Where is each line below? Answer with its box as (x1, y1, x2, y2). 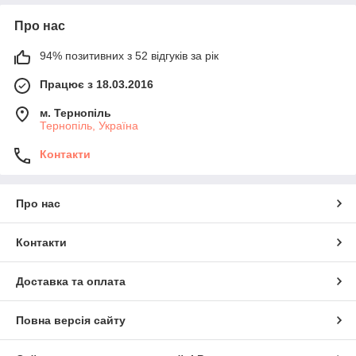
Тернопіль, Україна (40, 118, 138, 132)
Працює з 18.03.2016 (40, 77, 153, 91)
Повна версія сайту (16, 313, 126, 327)
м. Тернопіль (40, 106, 111, 119)
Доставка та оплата (16, 274, 126, 288)
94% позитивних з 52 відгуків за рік (40, 48, 219, 62)
